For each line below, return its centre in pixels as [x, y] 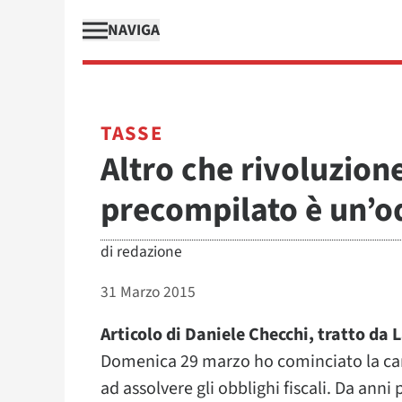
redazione [149, 252]
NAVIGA [134, 30]
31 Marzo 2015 [148, 292]
